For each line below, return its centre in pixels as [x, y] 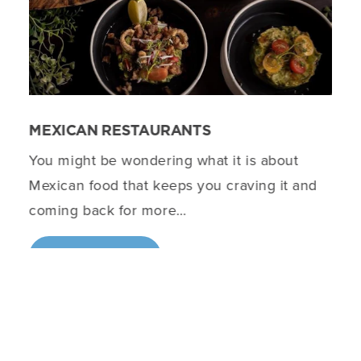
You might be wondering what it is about [164, 161]
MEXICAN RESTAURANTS [120, 131]
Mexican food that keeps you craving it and [173, 186]
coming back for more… [108, 211]
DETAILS [95, 257]
